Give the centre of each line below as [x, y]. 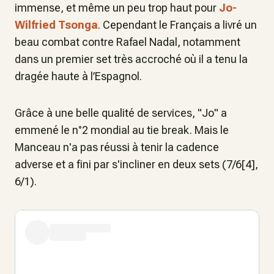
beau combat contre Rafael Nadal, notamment [128, 42]
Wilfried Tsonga [56, 25]
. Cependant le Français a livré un [177, 25]
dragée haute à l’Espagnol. [78, 76]
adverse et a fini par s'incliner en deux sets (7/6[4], [136, 165]
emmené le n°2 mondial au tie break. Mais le [122, 130]
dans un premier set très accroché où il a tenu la [131, 59]
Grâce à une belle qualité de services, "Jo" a [121, 113]
